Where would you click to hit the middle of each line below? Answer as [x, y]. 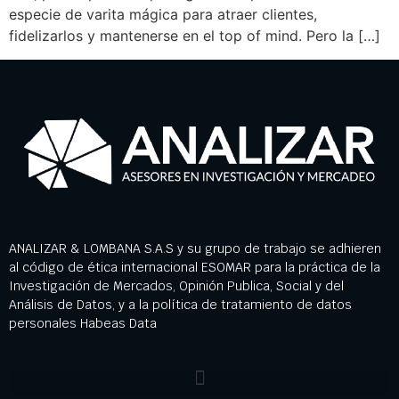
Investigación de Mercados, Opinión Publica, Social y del [176, 286]
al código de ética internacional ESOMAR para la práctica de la [195, 268]
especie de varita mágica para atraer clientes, [163, 15]
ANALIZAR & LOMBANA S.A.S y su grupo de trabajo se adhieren [195, 249]
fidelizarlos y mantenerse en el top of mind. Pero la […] [195, 36]
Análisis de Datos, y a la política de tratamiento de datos [180, 305]
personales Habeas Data [83, 324]
